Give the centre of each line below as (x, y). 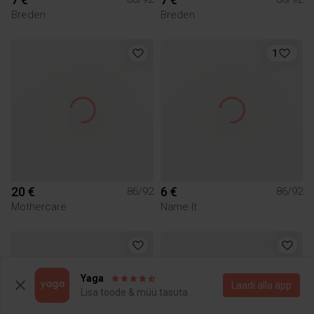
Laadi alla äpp (261, 285)
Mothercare (39, 206)
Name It (179, 206)
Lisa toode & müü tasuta (134, 292)
